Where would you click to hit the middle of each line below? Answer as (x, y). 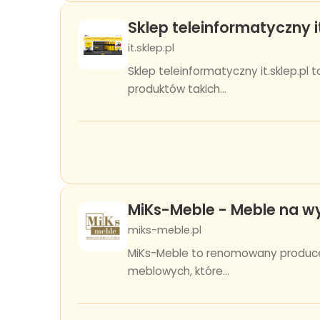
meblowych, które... (179, 271)
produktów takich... (177, 89)
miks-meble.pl (165, 230)
